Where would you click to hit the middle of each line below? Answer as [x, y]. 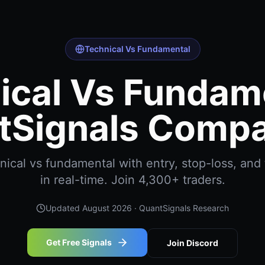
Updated [64, 208]
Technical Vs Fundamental [137, 49]
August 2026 [107, 208]
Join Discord [193, 243]
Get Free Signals [79, 242]
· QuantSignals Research [180, 208]
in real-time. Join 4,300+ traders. [132, 180]
